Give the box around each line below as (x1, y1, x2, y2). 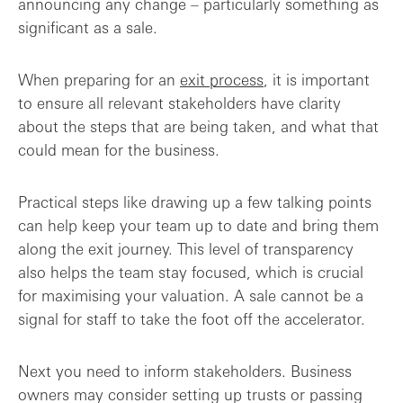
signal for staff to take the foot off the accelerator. (18, 309, 365, 328)
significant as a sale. (18, 17, 157, 37)
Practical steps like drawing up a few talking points (18, 192, 372, 211)
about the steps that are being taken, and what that (18, 116, 379, 136)
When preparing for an (18, 69, 180, 89)
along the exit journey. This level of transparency (18, 238, 354, 258)
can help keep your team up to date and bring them (18, 215, 379, 235)
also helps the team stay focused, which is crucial (18, 262, 363, 282)
